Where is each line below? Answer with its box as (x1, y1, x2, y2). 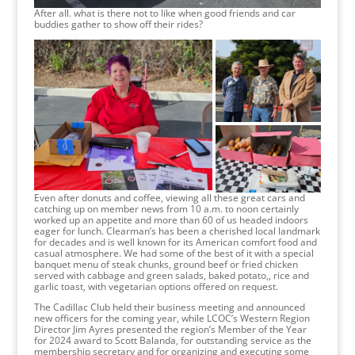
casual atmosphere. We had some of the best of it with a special (33, 246, 314, 260)
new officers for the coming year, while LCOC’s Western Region (33, 311, 310, 325)
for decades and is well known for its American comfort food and (33, 235, 317, 249)
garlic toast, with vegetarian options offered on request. (33, 279, 278, 293)
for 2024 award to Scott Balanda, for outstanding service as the (33, 333, 311, 347)
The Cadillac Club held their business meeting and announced (33, 300, 305, 314)
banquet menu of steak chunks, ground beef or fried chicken (33, 257, 298, 271)
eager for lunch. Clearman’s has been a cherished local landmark (33, 223, 320, 238)
